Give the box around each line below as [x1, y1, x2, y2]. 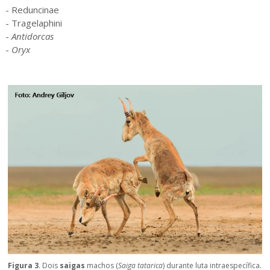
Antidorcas [11, 30, 54, 43]
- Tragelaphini [5, 17, 62, 30]
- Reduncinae [5, 4, 59, 16]
